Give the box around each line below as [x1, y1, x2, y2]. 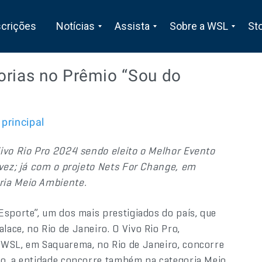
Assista [114, 20, 150, 32]
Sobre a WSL [169, 20, 228, 32]
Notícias [56, 20, 95, 32]
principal [2, 116, 44, 128]
